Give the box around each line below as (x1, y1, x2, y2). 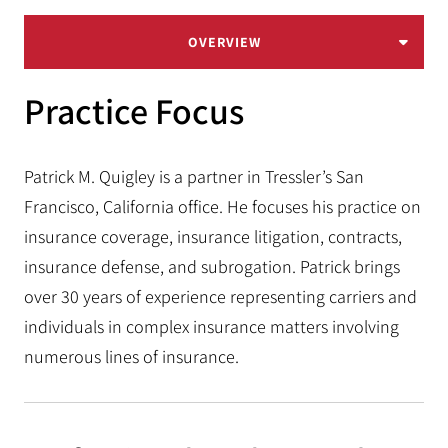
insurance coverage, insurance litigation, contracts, (24, 225, 402, 248)
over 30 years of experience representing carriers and (24, 285, 417, 308)
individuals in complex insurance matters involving (24, 315, 399, 338)
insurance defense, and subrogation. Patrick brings (24, 255, 400, 278)
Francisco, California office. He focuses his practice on (24, 195, 421, 218)
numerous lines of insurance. (24, 345, 239, 368)
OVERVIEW (187, 33, 261, 51)
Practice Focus (24, 87, 244, 134)
